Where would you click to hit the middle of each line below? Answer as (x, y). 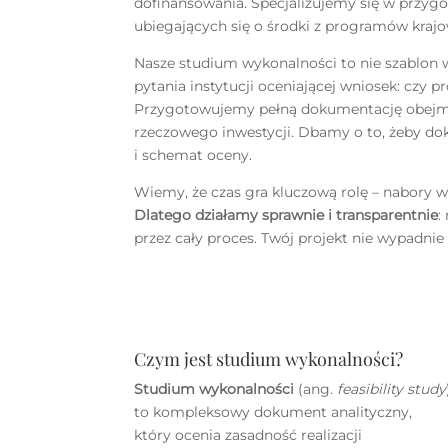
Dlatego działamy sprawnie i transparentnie (286, 215)
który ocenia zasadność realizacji (248, 434)
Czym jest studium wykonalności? (269, 358)
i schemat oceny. (193, 155)
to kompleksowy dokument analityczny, (273, 411)
